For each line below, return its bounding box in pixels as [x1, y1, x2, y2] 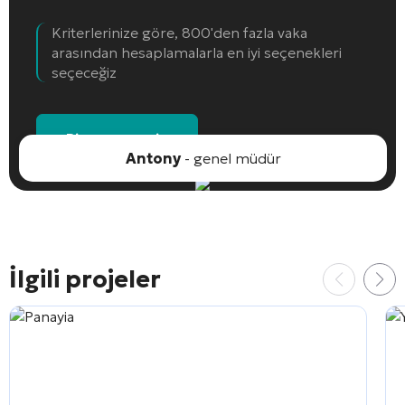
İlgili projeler [9, 264, 161, 294]
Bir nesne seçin [66, 129, 168, 147]
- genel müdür [180, 148, 281, 167]
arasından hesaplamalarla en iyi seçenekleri [52, 42, 342, 61]
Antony [125, 148, 181, 167]
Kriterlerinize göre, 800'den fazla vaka [52, 23, 307, 42]
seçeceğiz [52, 62, 117, 81]
